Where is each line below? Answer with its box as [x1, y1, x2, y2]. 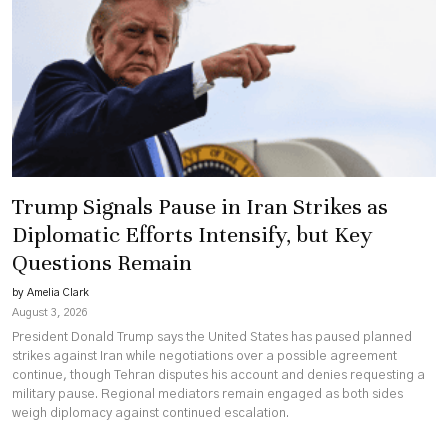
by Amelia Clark [12, 287, 89, 299]
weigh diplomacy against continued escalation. [12, 406, 289, 420]
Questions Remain [12, 249, 192, 277]
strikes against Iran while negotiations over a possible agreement [12, 349, 397, 363]
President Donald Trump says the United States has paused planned [12, 330, 412, 344]
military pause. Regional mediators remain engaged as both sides [12, 387, 403, 401]
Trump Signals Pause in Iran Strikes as [12, 193, 388, 221]
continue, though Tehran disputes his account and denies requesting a [12, 368, 425, 382]
